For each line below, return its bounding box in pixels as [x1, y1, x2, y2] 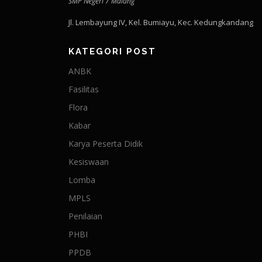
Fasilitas [68, 84, 99, 95]
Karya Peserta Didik [68, 138, 143, 149]
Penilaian [68, 211, 102, 222]
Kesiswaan [68, 156, 109, 167]
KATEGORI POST [68, 46, 156, 57]
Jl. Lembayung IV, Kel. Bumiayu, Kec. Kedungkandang [68, 17, 253, 27]
